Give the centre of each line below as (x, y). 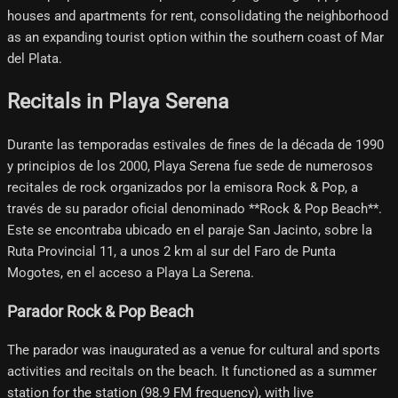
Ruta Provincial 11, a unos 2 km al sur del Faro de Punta (171, 252)
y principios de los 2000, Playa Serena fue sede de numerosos (190, 167)
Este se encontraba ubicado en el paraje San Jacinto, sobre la (190, 231)
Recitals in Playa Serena (118, 102)
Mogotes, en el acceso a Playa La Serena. (131, 273)
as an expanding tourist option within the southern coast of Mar (195, 37)
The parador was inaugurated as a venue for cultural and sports (194, 350)
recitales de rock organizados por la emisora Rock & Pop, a (183, 188)
